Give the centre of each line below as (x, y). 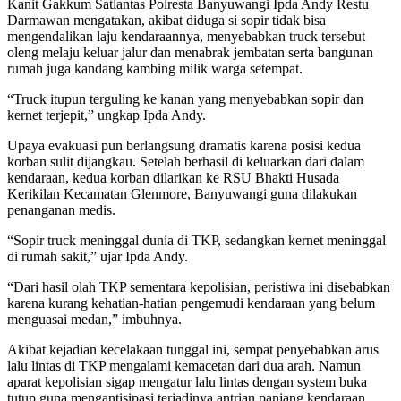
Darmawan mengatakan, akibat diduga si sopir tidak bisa (166, 20)
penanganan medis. (61, 209)
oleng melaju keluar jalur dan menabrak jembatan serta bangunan (190, 52)
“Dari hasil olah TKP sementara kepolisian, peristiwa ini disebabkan (199, 286)
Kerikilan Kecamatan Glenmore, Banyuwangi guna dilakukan (182, 193)
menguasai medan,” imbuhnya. (94, 319)
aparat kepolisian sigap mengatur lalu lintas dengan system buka (187, 381)
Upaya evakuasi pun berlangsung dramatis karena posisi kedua (184, 145)
